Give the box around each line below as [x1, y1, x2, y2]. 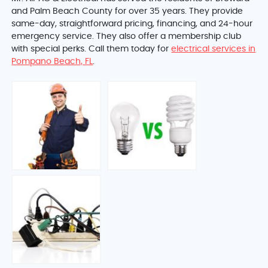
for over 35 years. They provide [112, 7, 243, 16]
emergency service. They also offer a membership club [11, 32, 242, 41]
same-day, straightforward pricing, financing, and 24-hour [11, 20, 253, 29]
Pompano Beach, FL [11, 57, 93, 66]
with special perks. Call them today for [11, 45, 172, 54]
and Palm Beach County [11, 7, 113, 16]
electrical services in [171, 45, 256, 54]
